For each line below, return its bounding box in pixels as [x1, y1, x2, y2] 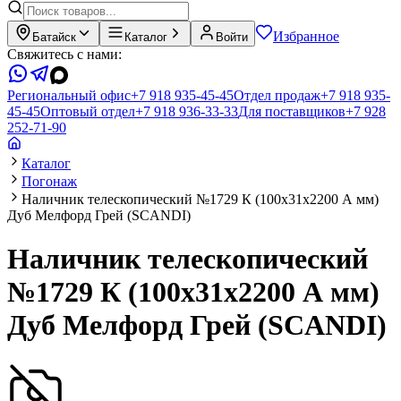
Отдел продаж [234, 88, 320, 103]
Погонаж [21, 174, 77, 189]
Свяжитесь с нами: [7, 47, 122, 62]
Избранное [273, 29, 339, 44]
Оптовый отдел [40, 104, 135, 119]
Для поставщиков [238, 104, 346, 119]
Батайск [32, 30, 76, 44]
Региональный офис [7, 88, 131, 103]
